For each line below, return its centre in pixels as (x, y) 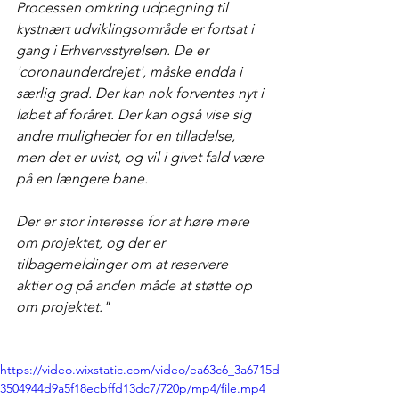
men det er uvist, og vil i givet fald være (142, 157)
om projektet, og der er (92, 243)
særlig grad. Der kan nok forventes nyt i (142, 93)
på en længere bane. (82, 179)
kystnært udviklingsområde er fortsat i (137, 29)
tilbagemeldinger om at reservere (124, 264)
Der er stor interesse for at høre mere (134, 221)
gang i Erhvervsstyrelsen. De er (114, 50)
